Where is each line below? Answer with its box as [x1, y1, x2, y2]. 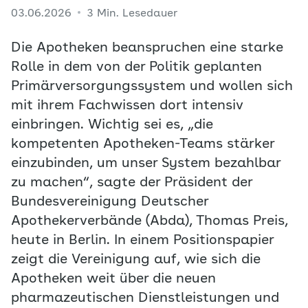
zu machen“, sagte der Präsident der [11, 176, 252, 190]
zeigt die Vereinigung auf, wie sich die [11, 253, 261, 267]
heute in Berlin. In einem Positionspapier [11, 234, 274, 247]
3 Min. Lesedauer [87, 8, 177, 19]
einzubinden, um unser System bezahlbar [11, 157, 280, 170]
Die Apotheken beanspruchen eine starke [11, 41, 283, 55]
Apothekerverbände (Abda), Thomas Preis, [11, 214, 288, 228]
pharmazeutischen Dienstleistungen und [11, 291, 279, 305]
